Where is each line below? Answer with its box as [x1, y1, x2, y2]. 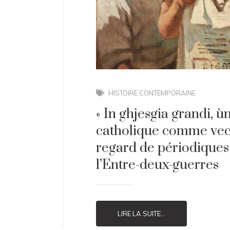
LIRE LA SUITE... [118, 209, 165, 218]
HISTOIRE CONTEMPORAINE [108, 89, 196, 97]
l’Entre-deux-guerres [96, 157, 219, 174]
